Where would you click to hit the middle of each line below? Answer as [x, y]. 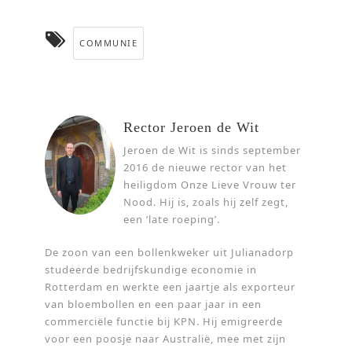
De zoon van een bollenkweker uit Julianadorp [170, 253]
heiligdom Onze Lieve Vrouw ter [210, 185]
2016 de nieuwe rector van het [205, 168]
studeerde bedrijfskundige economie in [151, 270]
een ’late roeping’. [172, 220]
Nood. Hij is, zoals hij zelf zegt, [206, 202]
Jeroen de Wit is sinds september [213, 150]
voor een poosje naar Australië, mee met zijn [166, 339]
